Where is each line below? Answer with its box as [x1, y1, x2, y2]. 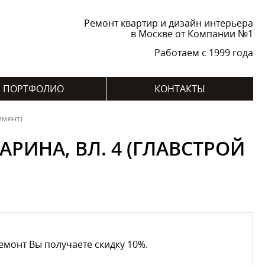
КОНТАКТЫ [154, 82, 205, 95]
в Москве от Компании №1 [130, 27, 253, 40]
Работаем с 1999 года [154, 46, 253, 59]
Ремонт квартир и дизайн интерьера [83, 17, 253, 30]
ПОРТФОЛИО [2, 82, 64, 95]
